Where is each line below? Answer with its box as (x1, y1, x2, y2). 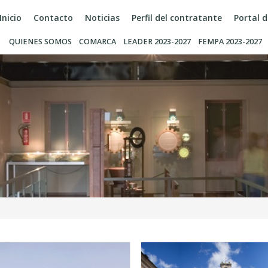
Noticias (85, 12, 120, 23)
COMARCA (79, 36, 116, 47)
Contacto (33, 12, 73, 23)
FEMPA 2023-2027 (198, 36, 262, 47)
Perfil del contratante (132, 12, 222, 23)
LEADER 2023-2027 (123, 36, 191, 47)
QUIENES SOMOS (9, 36, 72, 47)
